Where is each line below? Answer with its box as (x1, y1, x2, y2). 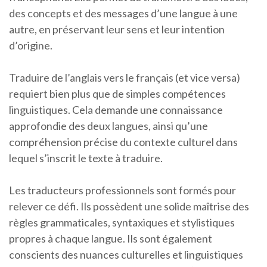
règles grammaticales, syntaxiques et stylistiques (9, 216, 235, 229)
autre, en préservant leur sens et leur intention (9, 23, 225, 36)
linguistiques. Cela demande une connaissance (9, 103, 223, 116)
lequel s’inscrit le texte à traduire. (9, 151, 163, 164)
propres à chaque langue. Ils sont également (9, 232, 212, 245)
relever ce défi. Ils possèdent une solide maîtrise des (9, 200, 249, 213)
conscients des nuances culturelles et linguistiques (9, 248, 243, 261)
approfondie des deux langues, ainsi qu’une (9, 119, 208, 132)
